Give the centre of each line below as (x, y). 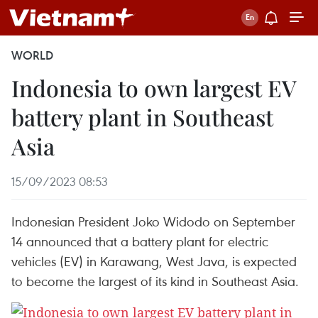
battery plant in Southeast (142, 117)
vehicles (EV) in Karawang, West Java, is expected (154, 261)
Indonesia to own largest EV (154, 88)
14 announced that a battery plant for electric (140, 241)
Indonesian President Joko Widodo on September (153, 221)
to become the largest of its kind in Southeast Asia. (155, 281)
